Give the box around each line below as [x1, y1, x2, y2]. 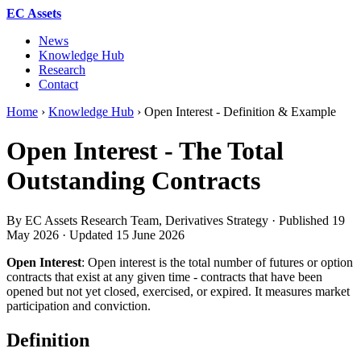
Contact [39, 77, 78, 91]
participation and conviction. [6, 298, 151, 313]
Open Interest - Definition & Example [144, 105, 336, 118]
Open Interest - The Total [6, 136, 284, 166]
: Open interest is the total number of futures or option [81, 255, 353, 269]
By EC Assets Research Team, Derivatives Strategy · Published [6, 213, 332, 227]
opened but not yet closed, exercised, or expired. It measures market [6, 284, 350, 298]
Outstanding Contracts [6, 166, 260, 196]
